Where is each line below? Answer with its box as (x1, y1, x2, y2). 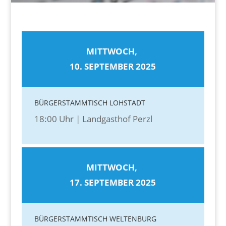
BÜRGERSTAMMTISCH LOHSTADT (34, 98, 145, 107)
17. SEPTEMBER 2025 (70, 177, 156, 188)
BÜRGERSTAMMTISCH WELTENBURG (34, 214, 156, 223)
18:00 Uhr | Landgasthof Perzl (34, 113, 152, 125)
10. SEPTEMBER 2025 (70, 61, 156, 72)
